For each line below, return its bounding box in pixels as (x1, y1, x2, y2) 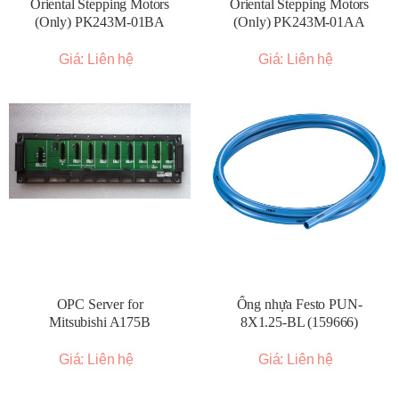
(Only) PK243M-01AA (233, 14, 365, 29)
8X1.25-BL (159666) (240, 314, 359, 330)
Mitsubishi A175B (49, 314, 151, 330)
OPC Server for (56, 297, 143, 312)
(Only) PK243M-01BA (34, 14, 166, 29)
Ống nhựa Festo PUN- (236, 297, 362, 312)
